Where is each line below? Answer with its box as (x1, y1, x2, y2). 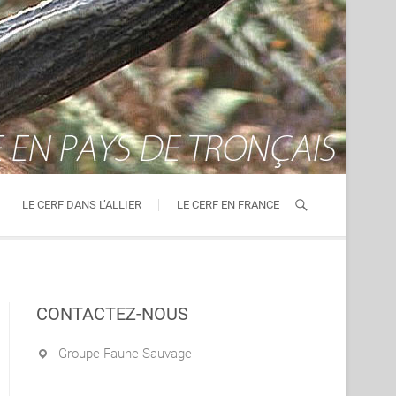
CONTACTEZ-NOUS (36, 303, 188, 324)
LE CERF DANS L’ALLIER (22, 198, 141, 211)
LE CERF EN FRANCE (177, 198, 279, 211)
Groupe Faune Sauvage (58, 346, 192, 362)
